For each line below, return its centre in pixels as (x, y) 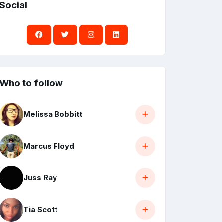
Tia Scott (40, 210)
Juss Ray (40, 178)
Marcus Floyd (49, 146)
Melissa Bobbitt (53, 114)
